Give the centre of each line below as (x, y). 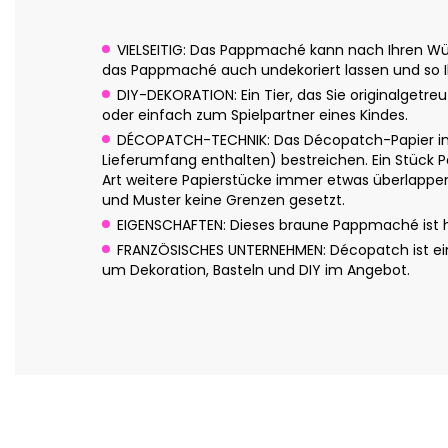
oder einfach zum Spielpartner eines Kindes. (255, 114)
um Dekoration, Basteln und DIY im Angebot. (256, 269)
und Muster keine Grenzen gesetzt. (223, 199)
